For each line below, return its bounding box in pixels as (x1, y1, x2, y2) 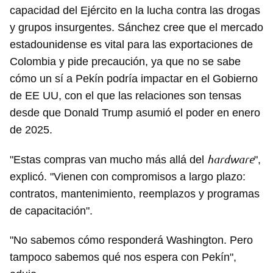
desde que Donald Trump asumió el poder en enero (10, 107, 260, 119)
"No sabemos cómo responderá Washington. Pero (10, 234, 253, 247)
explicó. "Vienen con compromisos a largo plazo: (10, 171, 246, 183)
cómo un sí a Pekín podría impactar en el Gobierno (10, 73, 258, 85)
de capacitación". (10, 205, 93, 218)
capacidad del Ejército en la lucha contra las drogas (10, 4, 260, 17)
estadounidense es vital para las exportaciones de (10, 38, 253, 51)
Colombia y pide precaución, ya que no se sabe (10, 55, 241, 68)
